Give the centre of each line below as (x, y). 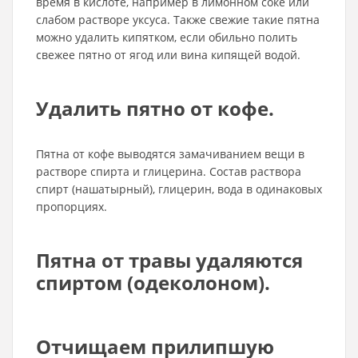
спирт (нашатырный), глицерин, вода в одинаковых (179, 189)
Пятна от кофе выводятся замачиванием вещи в (170, 154)
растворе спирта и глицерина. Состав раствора (169, 171)
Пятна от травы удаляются (169, 260)
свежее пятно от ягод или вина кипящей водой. (168, 55)
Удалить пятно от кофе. (155, 108)
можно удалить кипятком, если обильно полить (167, 37)
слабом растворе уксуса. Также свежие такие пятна (178, 20)
